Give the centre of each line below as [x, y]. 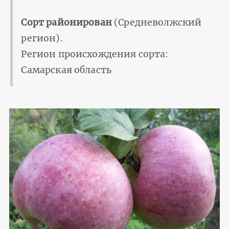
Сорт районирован [66, 22]
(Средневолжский [157, 22]
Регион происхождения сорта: [95, 54]
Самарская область [66, 70]
